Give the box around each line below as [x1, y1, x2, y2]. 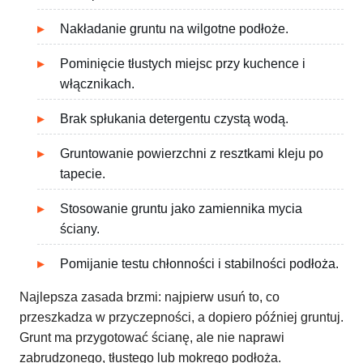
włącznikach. [60, 77, 135, 92]
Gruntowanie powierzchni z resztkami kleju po [60, 147, 323, 161]
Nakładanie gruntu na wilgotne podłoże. [60, 22, 288, 36]
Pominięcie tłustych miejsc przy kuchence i [60, 57, 305, 71]
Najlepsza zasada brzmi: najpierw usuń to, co [19, 290, 280, 305]
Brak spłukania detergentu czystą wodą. [60, 112, 288, 126]
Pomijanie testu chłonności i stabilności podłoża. [60, 257, 339, 271]
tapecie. [60, 167, 105, 181]
